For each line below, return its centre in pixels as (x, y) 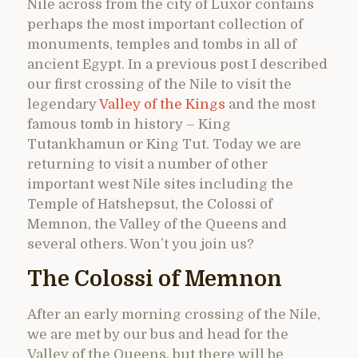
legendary (63, 104)
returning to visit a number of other (147, 164)
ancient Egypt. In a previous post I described (177, 64)
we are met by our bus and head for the (158, 334)
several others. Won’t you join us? (141, 244)
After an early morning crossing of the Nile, (174, 314)
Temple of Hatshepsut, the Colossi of (150, 204)
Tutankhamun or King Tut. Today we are (164, 144)
